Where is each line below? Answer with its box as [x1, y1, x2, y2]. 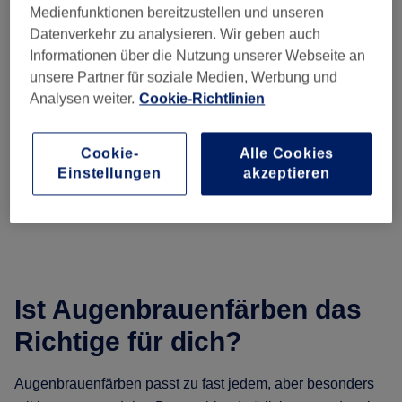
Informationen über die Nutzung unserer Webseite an [30, 48, 366, 64]
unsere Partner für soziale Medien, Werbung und [30, 69, 338, 85]
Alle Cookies [239, 145, 335, 162]
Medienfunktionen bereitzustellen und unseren [30, 4, 325, 21]
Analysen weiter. [30, 91, 135, 107]
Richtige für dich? [14, 327, 241, 357]
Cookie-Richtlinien [139, 91, 266, 107]
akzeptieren [243, 165, 330, 181]
